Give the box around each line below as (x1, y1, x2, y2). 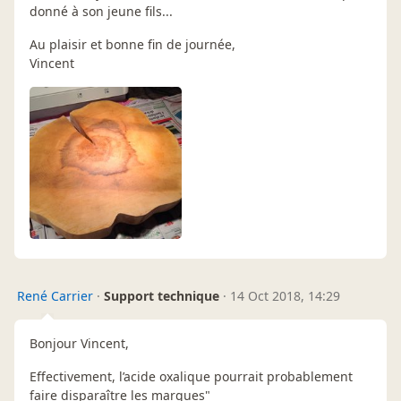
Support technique (104, 286, 219, 304)
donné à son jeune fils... (30, 2, 173, 20)
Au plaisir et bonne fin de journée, (30, 35, 235, 53)
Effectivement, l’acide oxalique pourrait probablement (30, 367, 353, 385)
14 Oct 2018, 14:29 (230, 286, 340, 304)
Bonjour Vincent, (30, 334, 129, 352)
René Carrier (17, 286, 93, 304)
